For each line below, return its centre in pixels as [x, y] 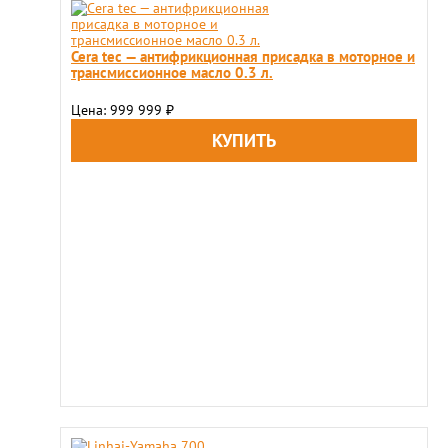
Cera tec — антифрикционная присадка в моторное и [243, 56]
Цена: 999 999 [118, 110]
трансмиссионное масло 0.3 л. [172, 72]
